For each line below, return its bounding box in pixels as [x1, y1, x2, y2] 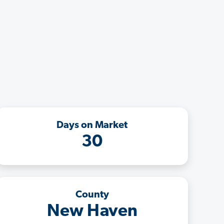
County [75, 189, 109, 200]
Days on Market [56, 120, 127, 130]
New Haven [46, 202, 137, 220]
